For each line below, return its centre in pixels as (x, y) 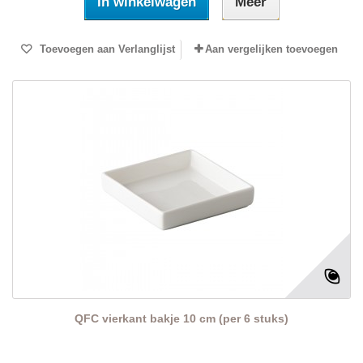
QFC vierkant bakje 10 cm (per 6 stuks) (181, 319)
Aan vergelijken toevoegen (271, 49)
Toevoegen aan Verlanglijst (105, 49)
